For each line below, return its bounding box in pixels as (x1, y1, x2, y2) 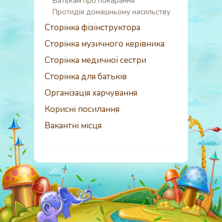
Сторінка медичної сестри (45, 55, 146, 66)
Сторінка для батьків (45, 71, 127, 82)
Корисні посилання (45, 104, 119, 115)
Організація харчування (45, 87, 137, 99)
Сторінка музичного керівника (45, 38, 165, 50)
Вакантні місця (45, 120, 102, 131)
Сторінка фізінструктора (45, 22, 140, 33)
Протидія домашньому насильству (52, 7, 170, 17)
